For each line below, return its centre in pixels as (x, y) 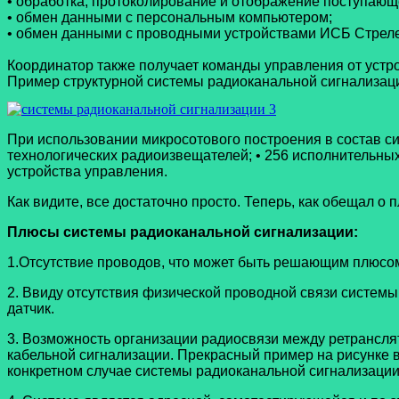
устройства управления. (87, 172)
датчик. (31, 309)
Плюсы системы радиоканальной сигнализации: (183, 232)
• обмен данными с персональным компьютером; (170, 18)
